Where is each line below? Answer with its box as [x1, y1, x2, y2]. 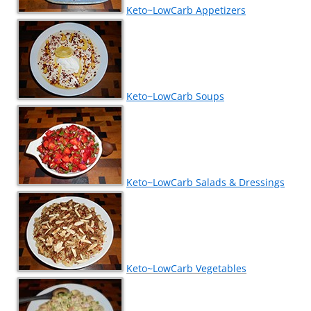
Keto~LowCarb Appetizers [126, 3, 246, 17]
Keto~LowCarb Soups [126, 90, 224, 103]
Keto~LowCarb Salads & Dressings [126, 176, 285, 190]
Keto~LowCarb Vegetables [126, 262, 246, 276]
